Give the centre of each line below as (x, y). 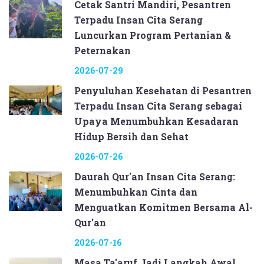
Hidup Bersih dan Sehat (131, 136)
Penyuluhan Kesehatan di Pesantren (163, 90)
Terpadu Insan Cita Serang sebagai (158, 105)
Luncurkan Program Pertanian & (153, 35)
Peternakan (103, 50)
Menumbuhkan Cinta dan (136, 192)
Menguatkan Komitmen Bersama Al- (164, 207)
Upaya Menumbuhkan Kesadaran (156, 121)
